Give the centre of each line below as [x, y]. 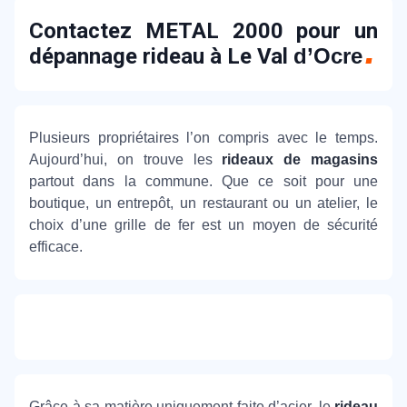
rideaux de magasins [300, 159]
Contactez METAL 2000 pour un [203, 31]
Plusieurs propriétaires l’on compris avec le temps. [203, 138]
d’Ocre [328, 56]
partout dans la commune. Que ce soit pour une [203, 181]
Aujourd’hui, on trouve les [126, 159]
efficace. [56, 247]
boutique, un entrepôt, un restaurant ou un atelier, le [203, 203]
